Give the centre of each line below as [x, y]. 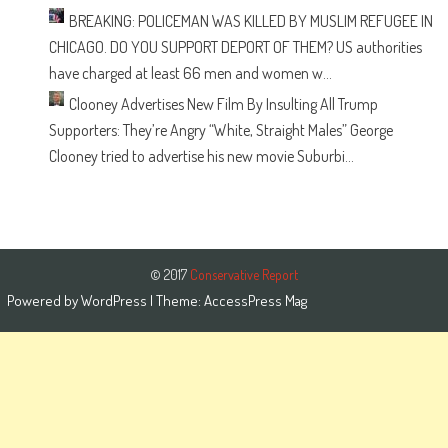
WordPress [115, 300]
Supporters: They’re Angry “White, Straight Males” [197, 130]
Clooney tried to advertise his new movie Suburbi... [201, 156]
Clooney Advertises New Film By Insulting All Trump [223, 104]
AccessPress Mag [255, 300]
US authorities [378, 47]
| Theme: [176, 300]
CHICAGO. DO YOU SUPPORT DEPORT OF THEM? [190, 47]
